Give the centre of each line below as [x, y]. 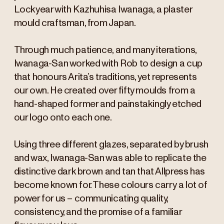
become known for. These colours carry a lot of [110, 185]
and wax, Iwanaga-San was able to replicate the [110, 158]
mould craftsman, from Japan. [75, 23]
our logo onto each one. [63, 118]
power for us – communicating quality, [91, 199]
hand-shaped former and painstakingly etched [107, 104]
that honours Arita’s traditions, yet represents [105, 77]
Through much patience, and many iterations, [105, 50]
